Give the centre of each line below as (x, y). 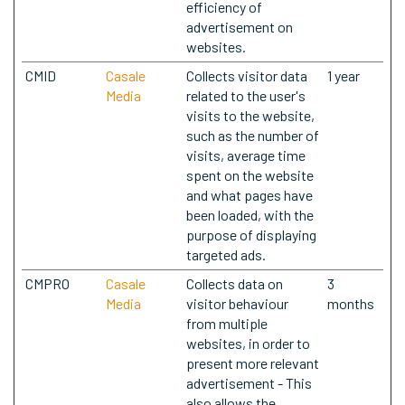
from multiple (227, 323)
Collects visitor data (247, 75)
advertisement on (240, 27)
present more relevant (253, 363)
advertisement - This (249, 383)
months (351, 303)
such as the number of (253, 135)
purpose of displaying (251, 235)
